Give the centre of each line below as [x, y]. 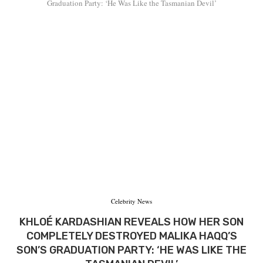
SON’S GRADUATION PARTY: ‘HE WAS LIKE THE [131, 250]
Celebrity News [131, 201]
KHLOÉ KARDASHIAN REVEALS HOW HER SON [131, 222]
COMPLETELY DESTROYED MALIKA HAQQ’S [131, 236]
